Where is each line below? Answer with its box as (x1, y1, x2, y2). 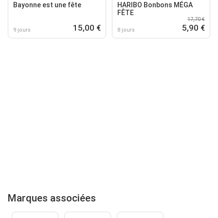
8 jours (117, 26, 135, 33)
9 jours (13, 26, 31, 33)
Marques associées (8, 192, 96, 204)
